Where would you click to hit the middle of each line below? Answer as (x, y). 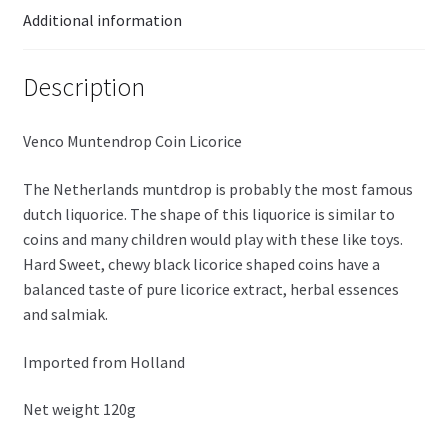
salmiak (77, 313)
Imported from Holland (103, 361)
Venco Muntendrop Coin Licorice (132, 141)
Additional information (102, 19)
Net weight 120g (79, 409)
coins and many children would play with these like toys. (214, 238)
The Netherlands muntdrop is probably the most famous (217, 188)
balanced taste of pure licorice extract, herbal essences (210, 288)
